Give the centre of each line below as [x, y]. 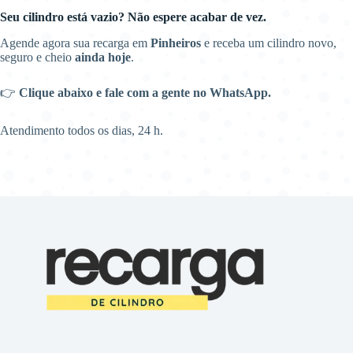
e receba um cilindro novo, [269, 43]
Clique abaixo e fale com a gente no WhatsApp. [145, 92]
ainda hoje [103, 57]
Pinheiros [176, 43]
